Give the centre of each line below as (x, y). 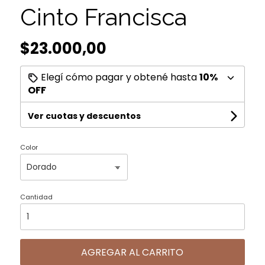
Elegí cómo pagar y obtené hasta (119, 77)
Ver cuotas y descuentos (84, 116)
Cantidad (36, 197)
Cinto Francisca (103, 17)
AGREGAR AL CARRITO (132, 252)
